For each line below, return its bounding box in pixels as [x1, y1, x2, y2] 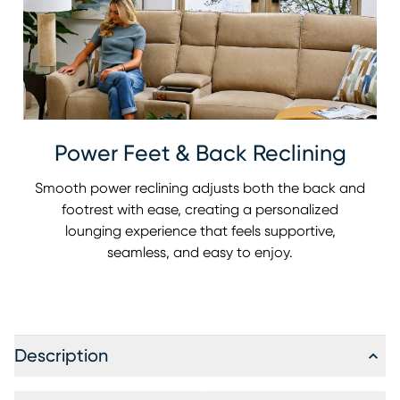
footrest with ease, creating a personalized [62, 203, 338, 218]
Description [14, 347, 108, 366]
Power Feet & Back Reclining [54, 143, 346, 166]
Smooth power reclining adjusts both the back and [35, 181, 365, 196]
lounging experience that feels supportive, [64, 224, 336, 239]
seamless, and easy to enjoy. [107, 246, 293, 261]
